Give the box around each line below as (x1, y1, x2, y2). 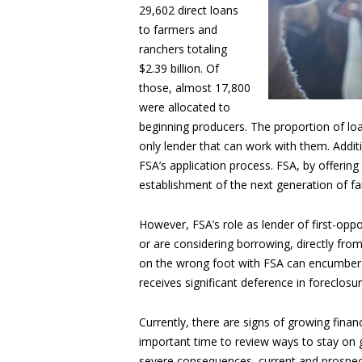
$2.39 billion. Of (139, 61, 219, 76)
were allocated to (139, 99, 230, 115)
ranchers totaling (139, 41, 227, 57)
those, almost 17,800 (139, 80, 250, 95)
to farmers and (139, 22, 217, 37)
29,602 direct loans (139, 2, 238, 18)
